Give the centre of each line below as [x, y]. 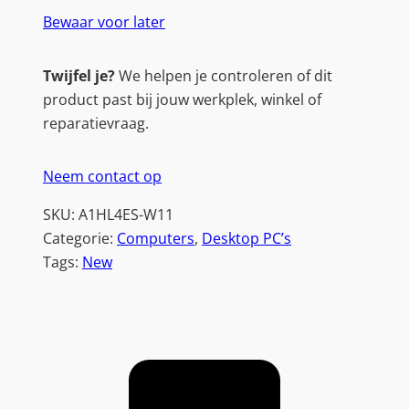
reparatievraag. [96, 123]
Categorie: [80, 239]
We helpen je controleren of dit [224, 75]
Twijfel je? [79, 75]
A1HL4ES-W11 [126, 215]
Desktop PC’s [246, 239]
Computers [156, 239]
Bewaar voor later [104, 22]
